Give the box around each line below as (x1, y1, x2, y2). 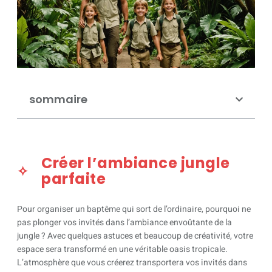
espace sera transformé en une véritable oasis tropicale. (17, 243, 228, 256)
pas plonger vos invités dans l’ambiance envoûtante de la (17, 216, 232, 229)
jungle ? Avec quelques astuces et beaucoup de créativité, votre (17, 229, 253, 242)
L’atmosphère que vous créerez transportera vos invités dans (17, 256, 247, 269)
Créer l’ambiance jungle (41, 153, 230, 173)
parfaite (41, 169, 106, 189)
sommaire (29, 92, 87, 107)
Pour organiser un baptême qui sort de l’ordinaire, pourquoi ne (17, 203, 251, 216)
